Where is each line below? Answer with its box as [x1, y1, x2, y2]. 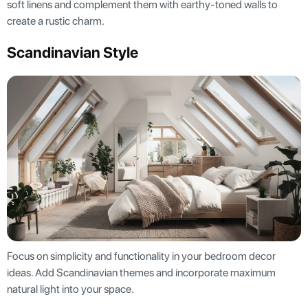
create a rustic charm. [7, 14, 107, 28]
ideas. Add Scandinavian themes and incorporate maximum [7, 266, 276, 280]
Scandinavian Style [7, 43, 138, 62]
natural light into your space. [7, 283, 136, 296]
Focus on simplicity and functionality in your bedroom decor [7, 250, 276, 263]
